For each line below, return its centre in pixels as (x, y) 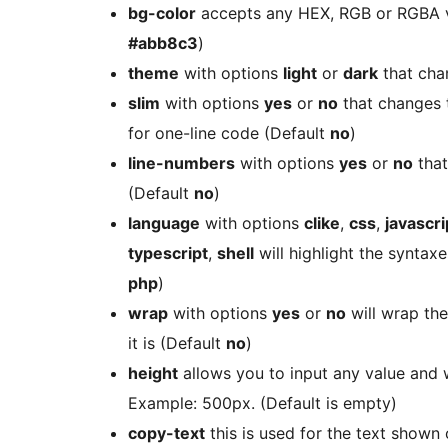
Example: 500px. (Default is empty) (262, 402)
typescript (168, 252)
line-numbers (181, 162)
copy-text (166, 432)
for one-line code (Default (229, 132)
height (153, 372)
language (164, 222)
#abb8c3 (163, 42)
